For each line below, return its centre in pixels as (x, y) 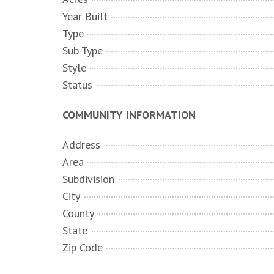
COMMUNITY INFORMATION (129, 115)
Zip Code (83, 247)
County (78, 213)
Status (77, 85)
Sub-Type (83, 50)
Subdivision (88, 179)
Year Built (85, 16)
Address (81, 145)
